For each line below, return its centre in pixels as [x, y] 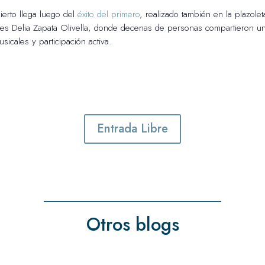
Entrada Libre [132, 129]
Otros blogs [132, 225]
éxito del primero [107, 14]
